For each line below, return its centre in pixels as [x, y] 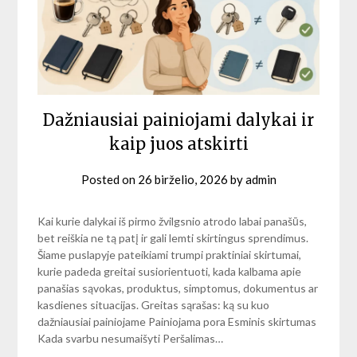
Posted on [109, 179]
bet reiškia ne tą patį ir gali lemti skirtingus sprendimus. [173, 237]
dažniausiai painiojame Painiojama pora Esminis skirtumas [177, 321]
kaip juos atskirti [178, 143]
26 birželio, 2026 [182, 179]
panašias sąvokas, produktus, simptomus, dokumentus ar [178, 288]
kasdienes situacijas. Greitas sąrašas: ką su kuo [154, 304]
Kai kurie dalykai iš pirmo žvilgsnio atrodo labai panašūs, [173, 221]
